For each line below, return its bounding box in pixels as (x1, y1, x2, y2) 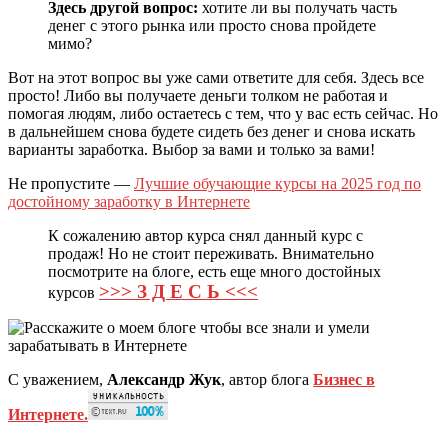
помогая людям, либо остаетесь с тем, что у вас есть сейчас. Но (8, 105, 438, 123)
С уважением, (8, 371, 107, 389)
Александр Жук (107, 371, 221, 389)
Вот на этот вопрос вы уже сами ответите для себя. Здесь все (8, 69, 424, 87)
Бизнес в (313, 371, 375, 389)
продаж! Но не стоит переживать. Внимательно (48, 245, 374, 263)
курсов (48, 284, 99, 302)
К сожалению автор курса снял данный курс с (48, 227, 363, 245)
